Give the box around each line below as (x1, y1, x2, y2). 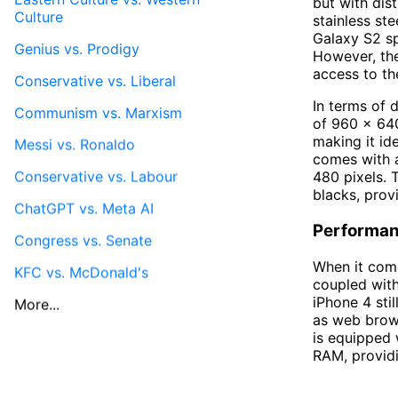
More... (14, 295, 60, 314)
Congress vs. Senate (14, 231, 152, 250)
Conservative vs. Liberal (14, 71, 176, 90)
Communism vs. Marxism (14, 103, 182, 122)
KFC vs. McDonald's (14, 263, 148, 282)
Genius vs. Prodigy (14, 39, 139, 58)
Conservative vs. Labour (14, 167, 178, 186)
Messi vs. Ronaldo (14, 135, 135, 154)
